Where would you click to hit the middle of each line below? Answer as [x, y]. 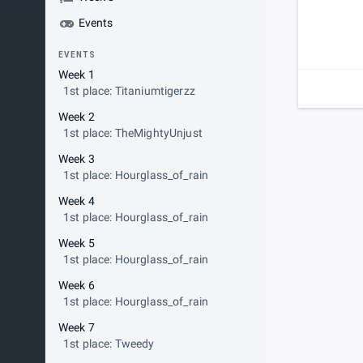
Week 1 [77, 75]
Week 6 [77, 285]
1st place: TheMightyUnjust [133, 133]
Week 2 [77, 117]
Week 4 [77, 201]
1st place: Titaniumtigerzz [129, 91]
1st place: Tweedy [109, 344]
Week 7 [77, 327]
